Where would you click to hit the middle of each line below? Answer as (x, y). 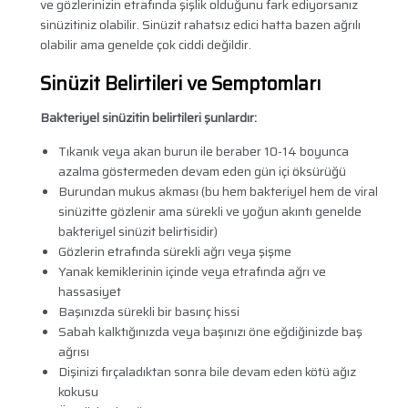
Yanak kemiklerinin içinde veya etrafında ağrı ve (192, 272)
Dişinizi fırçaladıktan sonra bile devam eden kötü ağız (207, 372)
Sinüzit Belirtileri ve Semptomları (180, 84)
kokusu (78, 392)
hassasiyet (89, 292)
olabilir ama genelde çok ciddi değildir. (145, 45)
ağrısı (73, 352)
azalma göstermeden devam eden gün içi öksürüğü (202, 172)
